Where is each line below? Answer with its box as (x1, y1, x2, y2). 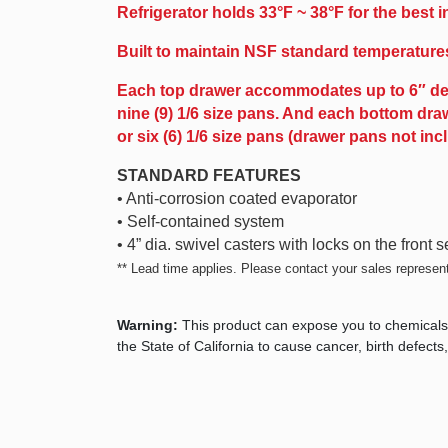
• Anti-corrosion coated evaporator (117, 190, 357, 207)
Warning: (117, 317, 182, 333)
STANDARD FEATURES (117, 167, 301, 184)
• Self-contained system (117, 213, 284, 230)
